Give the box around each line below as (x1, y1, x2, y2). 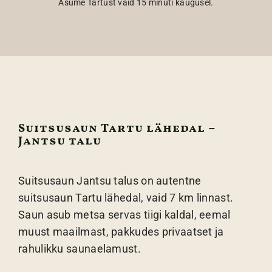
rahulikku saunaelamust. (18, 242, 141, 255)
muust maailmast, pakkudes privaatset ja (18, 225, 224, 238)
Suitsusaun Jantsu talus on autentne (18, 174, 202, 187)
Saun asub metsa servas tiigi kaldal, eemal (18, 208, 231, 221)
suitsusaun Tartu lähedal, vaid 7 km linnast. (18, 191, 234, 204)
